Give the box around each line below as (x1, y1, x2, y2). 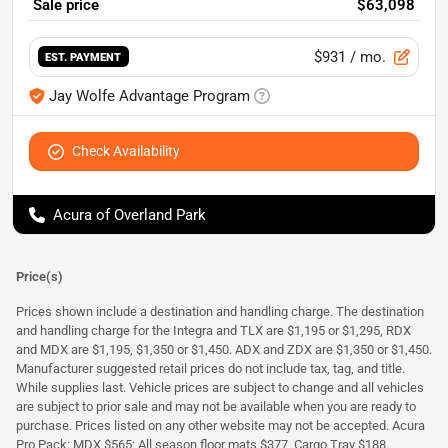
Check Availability (72, 142, 180, 159)
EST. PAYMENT (45, 50, 122, 65)
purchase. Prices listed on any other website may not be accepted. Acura (16, 417, 425, 433)
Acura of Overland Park (53, 205, 206, 224)
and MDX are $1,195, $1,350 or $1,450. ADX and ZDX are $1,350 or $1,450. (16, 341, 432, 357)
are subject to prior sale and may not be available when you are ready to (16, 398, 416, 414)
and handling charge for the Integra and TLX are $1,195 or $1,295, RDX (16, 322, 411, 338)
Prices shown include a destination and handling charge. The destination (16, 303, 424, 319)
